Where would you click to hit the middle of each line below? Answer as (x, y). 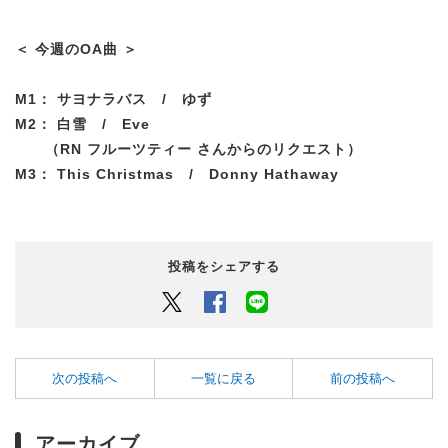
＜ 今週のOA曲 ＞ (76, 48)
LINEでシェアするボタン (347, 300)
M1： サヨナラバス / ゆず (113, 98)
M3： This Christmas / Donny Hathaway (177, 173)
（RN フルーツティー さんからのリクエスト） (188, 148)
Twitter (206, 300)
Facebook (258, 300)
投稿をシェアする (224, 266)
